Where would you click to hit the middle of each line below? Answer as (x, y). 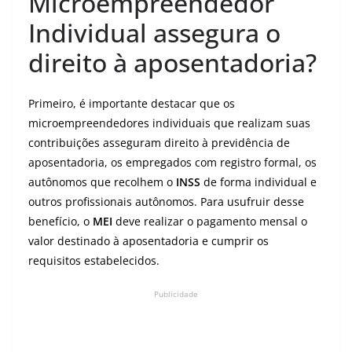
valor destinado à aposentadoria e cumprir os (148, 241)
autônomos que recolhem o (101, 182)
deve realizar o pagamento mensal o (210, 221)
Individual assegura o (154, 33)
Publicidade (176, 294)
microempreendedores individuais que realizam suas (169, 123)
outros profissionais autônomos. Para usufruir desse (166, 202)
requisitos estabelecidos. (94, 260)
